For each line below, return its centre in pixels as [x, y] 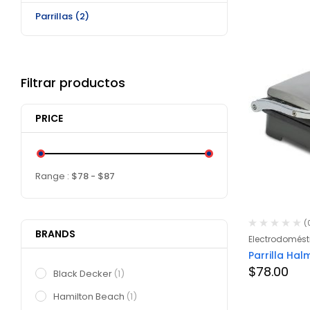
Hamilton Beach [89, 297]
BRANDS [55, 234]
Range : [53, 176]
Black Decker [83, 274]
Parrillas [55, 16]
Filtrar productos [73, 83]
